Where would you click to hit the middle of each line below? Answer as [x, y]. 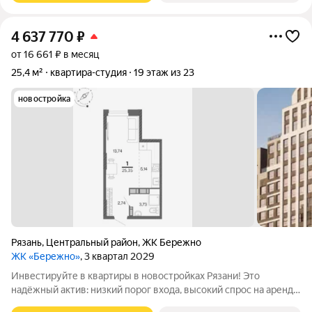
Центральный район [92, 242]
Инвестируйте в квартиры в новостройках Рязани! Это [135, 276]
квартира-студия [88, 72]
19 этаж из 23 [164, 72]
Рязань [26, 242]
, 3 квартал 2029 [117, 256]
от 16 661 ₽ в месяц [55, 54]
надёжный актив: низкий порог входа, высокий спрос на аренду [155, 290]
